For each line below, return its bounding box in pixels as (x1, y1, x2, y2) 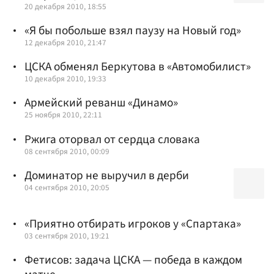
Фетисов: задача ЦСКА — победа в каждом (24, 251, 242, 268)
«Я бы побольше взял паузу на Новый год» (24, 22, 241, 40)
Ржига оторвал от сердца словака (24, 130, 200, 148)
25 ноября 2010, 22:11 (24, 109, 102, 121)
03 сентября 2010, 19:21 (24, 229, 109, 242)
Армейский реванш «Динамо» (24, 94, 178, 112)
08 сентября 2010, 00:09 (24, 145, 109, 157)
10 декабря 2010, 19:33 (24, 73, 106, 85)
